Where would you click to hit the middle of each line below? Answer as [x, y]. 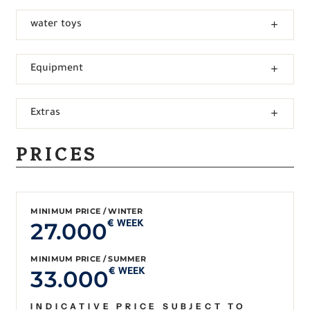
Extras [46, 113]
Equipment [57, 69]
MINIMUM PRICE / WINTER [87, 211]
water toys [56, 25]
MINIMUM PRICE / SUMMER [89, 258]
